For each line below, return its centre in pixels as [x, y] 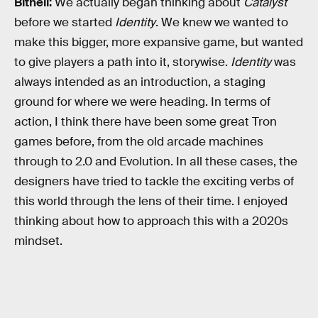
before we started [65, 23]
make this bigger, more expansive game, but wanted [159, 43]
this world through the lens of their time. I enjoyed [151, 202]
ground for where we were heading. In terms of [142, 102]
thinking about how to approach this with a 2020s [151, 221]
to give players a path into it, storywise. [122, 62]
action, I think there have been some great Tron [146, 122]
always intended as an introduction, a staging [140, 82]
